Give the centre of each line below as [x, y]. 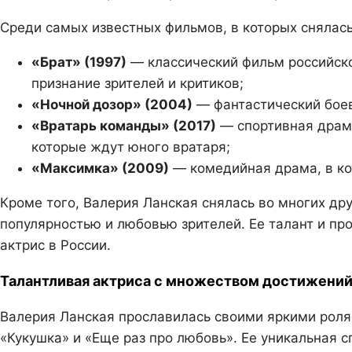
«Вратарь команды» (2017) [124, 126]
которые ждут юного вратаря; [131, 147]
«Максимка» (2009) [100, 169]
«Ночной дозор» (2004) [112, 105]
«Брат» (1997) [79, 62]
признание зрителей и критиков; [137, 84]
